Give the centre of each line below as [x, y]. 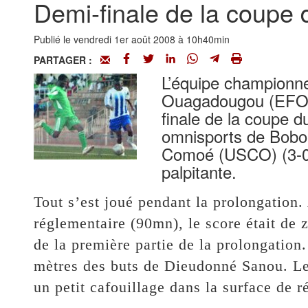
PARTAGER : [67, 60]
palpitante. [199, 172]
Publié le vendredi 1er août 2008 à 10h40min [131, 39]
